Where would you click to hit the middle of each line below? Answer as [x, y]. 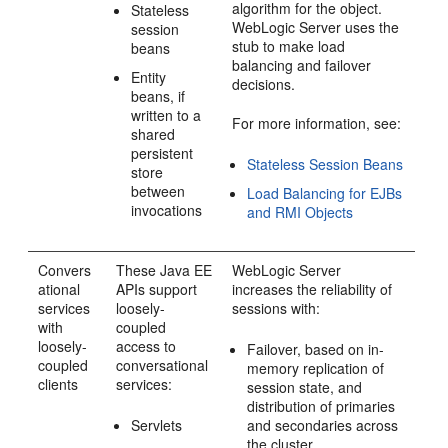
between [158, 191]
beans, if [158, 96]
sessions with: [276, 308]
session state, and [305, 387]
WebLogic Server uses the [316, 27]
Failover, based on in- [316, 349]
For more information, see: [317, 123]
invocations [167, 210]
